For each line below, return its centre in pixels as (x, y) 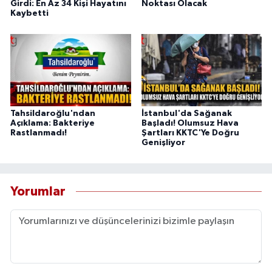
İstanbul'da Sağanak (186, 114)
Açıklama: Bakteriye (53, 124)
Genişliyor (163, 143)
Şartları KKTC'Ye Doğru (190, 133)
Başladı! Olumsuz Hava (190, 124)
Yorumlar (38, 191)
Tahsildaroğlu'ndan (53, 114)
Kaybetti (29, 14)
